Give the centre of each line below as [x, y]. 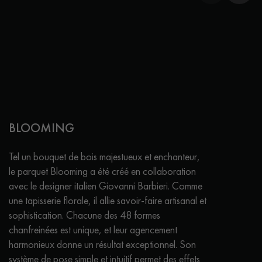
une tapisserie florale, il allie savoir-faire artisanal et [108, 201]
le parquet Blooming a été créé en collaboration [102, 171]
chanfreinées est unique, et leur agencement [93, 230]
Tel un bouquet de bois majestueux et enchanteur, [104, 157]
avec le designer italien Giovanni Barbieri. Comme [106, 186]
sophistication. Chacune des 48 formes [85, 215]
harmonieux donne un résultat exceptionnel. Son [102, 244]
